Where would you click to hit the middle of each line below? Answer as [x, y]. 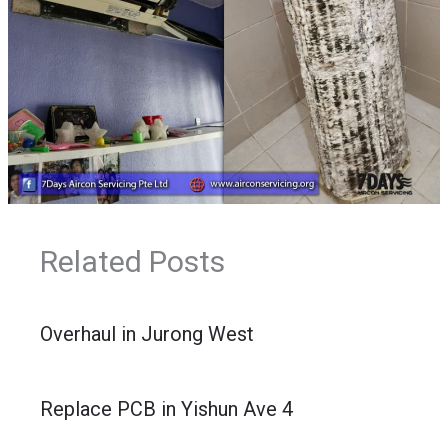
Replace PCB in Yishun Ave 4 [167, 408]
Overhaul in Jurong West [147, 333]
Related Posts [133, 261]
